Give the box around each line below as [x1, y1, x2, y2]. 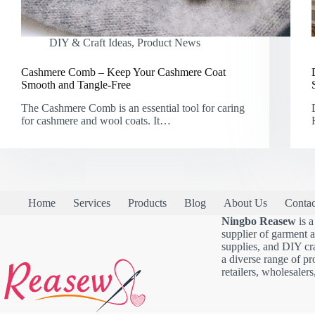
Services [73, 196, 110, 209]
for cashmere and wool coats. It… [21, 114, 171, 127]
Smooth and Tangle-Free [21, 79, 131, 91]
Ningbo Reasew [221, 215, 296, 227]
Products [128, 196, 167, 209]
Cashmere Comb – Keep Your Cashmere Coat [21, 66, 226, 79]
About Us [224, 196, 267, 209]
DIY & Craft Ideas [49, 37, 131, 49]
